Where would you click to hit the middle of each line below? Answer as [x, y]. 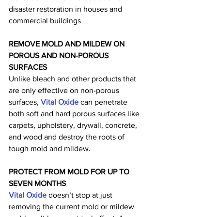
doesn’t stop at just [80, 195]
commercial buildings [45, 21]
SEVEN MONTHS [37, 184]
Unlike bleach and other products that [73, 79]
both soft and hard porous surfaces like [75, 114]
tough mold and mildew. [50, 149]
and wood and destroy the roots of [68, 137]
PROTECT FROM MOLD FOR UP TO [70, 172]
